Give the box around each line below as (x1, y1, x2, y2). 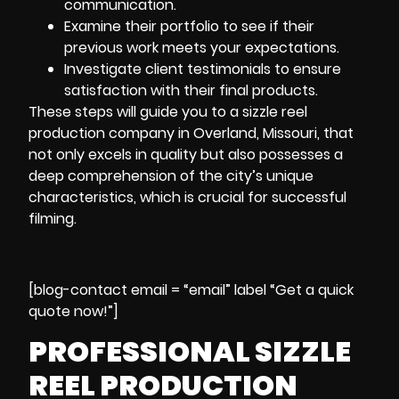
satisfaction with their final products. (64, 79, 318, 101)
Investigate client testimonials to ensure (64, 58, 341, 79)
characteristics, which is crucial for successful (28, 186, 346, 208)
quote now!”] (28, 300, 118, 322)
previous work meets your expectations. (64, 37, 339, 58)
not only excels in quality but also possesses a (28, 143, 343, 165)
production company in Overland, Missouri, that (28, 122, 354, 143)
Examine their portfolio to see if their (64, 15, 314, 37)
